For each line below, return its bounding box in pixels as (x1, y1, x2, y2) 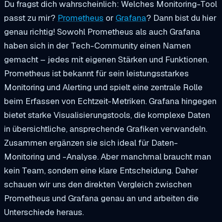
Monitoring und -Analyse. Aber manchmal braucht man (4, 151, 211, 162)
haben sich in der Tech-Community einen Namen (4, 40, 191, 51)
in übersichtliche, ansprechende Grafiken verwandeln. (4, 123, 207, 134)
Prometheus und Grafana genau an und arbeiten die (4, 192, 199, 204)
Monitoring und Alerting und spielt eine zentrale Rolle (4, 81, 203, 93)
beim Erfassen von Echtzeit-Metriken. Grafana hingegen (4, 95, 217, 107)
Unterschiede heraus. (4, 206, 84, 218)
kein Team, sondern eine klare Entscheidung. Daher (4, 165, 198, 176)
